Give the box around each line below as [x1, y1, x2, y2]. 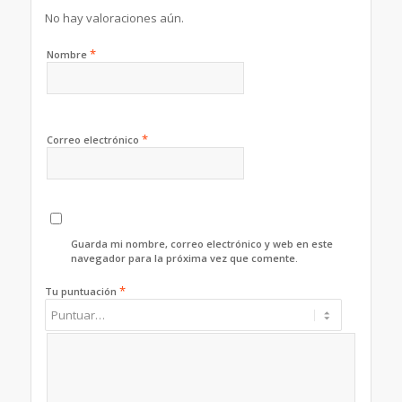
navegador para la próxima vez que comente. [71, 251, 299, 266]
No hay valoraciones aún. [44, 10, 184, 27]
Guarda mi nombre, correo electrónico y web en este [71, 237, 334, 251]
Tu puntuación [44, 284, 119, 299]
